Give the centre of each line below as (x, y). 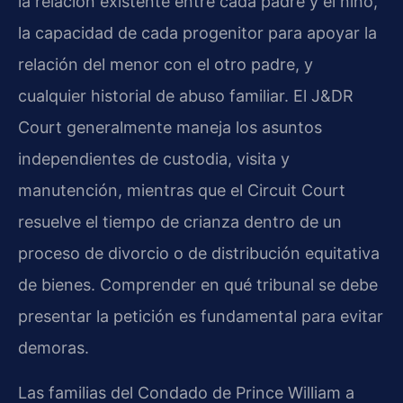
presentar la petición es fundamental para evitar (201, 317)
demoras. (54, 348)
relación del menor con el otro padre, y (166, 65)
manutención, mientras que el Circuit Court (182, 191)
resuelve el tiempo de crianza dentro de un (180, 222)
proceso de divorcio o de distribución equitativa (199, 254)
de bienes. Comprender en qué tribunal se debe (198, 285)
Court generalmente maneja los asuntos (170, 128)
